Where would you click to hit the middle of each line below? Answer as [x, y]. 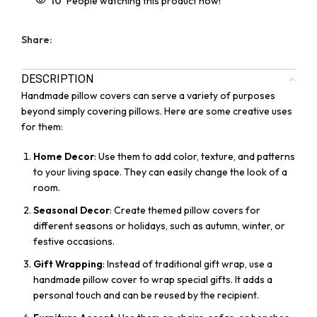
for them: [42, 127]
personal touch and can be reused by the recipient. [146, 295]
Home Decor [64, 157]
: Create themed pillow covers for [185, 211]
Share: [37, 40]
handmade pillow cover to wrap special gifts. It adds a [153, 280]
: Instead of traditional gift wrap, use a [188, 264]
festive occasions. [74, 242]
